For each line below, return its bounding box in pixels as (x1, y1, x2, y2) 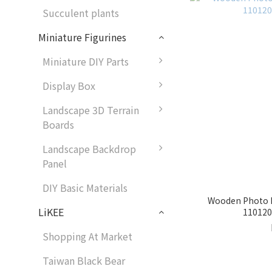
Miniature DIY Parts (42, 54, 129, 69)
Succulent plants (42, 5, 119, 20)
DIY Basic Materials (42, 180, 127, 195)
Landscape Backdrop (42, 141, 136, 156)
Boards (42, 117, 74, 132)
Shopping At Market (42, 229, 132, 243)
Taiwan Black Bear (42, 253, 125, 268)
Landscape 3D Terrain (42, 103, 139, 117)
